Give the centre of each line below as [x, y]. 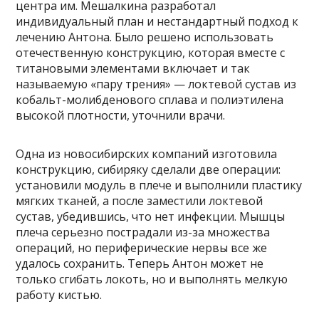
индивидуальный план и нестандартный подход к [157, 21]
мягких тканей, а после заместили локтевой [140, 200]
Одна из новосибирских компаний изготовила [147, 153]
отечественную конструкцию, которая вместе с [151, 52]
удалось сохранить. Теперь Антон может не [140, 263]
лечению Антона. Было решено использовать [145, 37]
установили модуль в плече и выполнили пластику [159, 185]
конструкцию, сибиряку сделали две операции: [148, 169]
